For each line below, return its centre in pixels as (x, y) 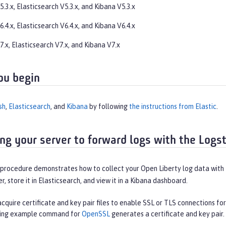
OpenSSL (96, 214)
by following (108, 107)
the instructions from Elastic (173, 107)
